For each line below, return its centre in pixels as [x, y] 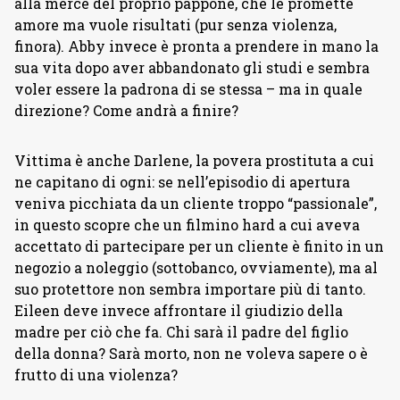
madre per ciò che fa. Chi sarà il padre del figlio [181, 332]
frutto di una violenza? [96, 375]
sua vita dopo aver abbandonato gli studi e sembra [192, 68]
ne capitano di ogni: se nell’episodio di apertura [182, 182]
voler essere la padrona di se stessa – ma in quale [188, 89]
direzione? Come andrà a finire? [126, 111]
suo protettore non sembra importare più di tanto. [190, 289]
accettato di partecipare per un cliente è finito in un [199, 246]
